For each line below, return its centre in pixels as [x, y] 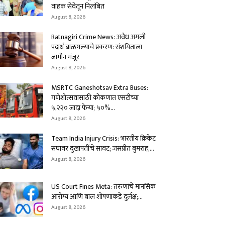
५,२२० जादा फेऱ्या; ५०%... [83, 108]
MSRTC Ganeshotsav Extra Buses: [100, 88]
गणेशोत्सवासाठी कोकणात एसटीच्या [95, 98]
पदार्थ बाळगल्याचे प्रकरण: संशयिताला [97, 47]
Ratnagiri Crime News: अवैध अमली [98, 37]
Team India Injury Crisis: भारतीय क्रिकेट [103, 138]
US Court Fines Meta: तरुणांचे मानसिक [103, 187]
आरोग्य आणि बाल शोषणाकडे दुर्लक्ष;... [97, 197]
